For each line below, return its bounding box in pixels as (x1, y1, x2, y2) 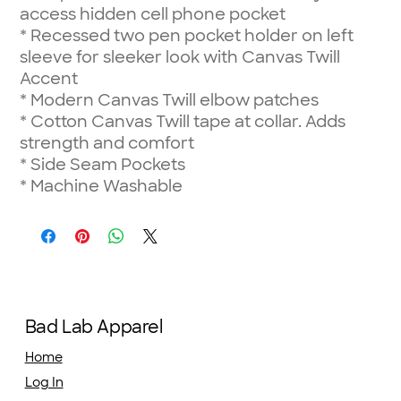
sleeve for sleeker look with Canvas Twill (20, 46, 341, 68)
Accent (20, 67, 79, 90)
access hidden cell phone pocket (20, 3, 286, 25)
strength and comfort (20, 132, 195, 154)
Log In (24, 373, 64, 390)
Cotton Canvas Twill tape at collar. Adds (27, 110, 346, 132)
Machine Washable (27, 175, 183, 197)
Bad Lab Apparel (24, 316, 163, 339)
